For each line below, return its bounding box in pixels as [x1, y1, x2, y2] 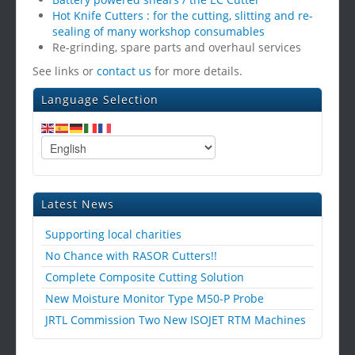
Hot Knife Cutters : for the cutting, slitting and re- [52, 8, 313, 23]
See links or [32, 63, 97, 78]
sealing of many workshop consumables [52, 24, 265, 39]
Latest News [41, 197, 114, 212]
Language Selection [41, 92, 158, 107]
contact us [97, 63, 151, 78]
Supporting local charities [45, 227, 181, 242]
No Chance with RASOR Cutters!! [45, 248, 217, 263]
